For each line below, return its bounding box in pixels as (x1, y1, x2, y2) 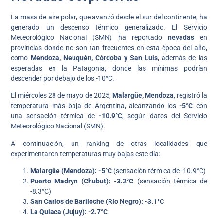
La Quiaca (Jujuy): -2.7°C (30, 208, 108, 216)
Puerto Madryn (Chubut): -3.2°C (30, 177, 134, 185)
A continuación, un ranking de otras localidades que (11, 139, 207, 147)
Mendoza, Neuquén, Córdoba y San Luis (30, 54, 158, 62)
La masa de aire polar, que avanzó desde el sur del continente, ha (11, 13, 207, 21)
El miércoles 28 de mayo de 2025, (11, 91, 112, 100)
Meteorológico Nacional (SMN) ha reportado (11, 34, 168, 42)
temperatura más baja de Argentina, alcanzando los (11, 102, 180, 110)
